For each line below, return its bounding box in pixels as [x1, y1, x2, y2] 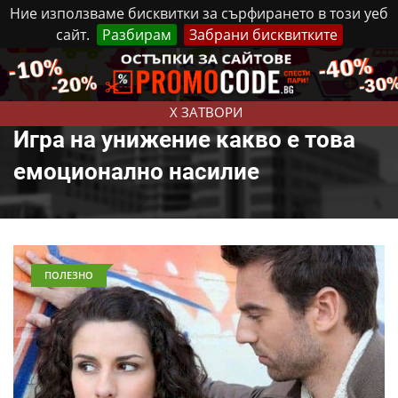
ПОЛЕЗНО [44, 268, 93, 282]
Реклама [228, 56, 280, 73]
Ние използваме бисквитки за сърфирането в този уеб [10, 4, 388, 23]
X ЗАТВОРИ [169, 103, 243, 121]
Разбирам [101, 25, 171, 44]
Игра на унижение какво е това [13, 126, 355, 153]
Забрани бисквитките [188, 25, 338, 44]
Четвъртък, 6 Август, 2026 [74, 57, 215, 73]
